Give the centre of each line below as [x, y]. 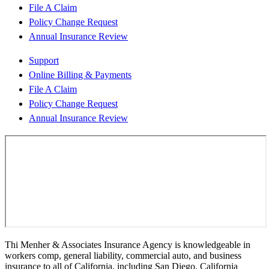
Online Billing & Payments [80, 74]
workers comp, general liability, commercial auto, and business [123, 255]
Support [44, 60]
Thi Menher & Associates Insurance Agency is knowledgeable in [128, 244]
